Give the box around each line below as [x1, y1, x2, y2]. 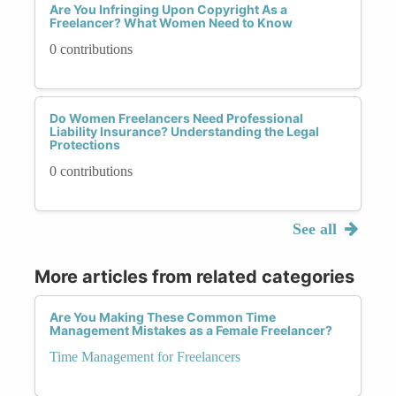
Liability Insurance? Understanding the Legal [49, 123, 319, 139]
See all [292, 219, 341, 238]
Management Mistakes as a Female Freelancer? [49, 322, 332, 338]
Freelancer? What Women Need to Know [49, 14, 293, 30]
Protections [49, 136, 120, 152]
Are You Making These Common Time [49, 308, 276, 324]
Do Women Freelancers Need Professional [49, 110, 303, 126]
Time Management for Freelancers [49, 348, 240, 364]
